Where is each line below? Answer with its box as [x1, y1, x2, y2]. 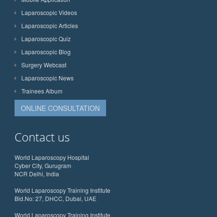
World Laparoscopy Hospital [15, 153, 89, 161]
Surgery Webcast [21, 60, 66, 69]
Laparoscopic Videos [21, 8, 77, 16]
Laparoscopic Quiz [21, 34, 71, 43]
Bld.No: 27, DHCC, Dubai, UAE [15, 194, 96, 202]
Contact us [15, 128, 70, 145]
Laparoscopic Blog [21, 47, 71, 56]
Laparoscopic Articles [21, 21, 78, 30]
